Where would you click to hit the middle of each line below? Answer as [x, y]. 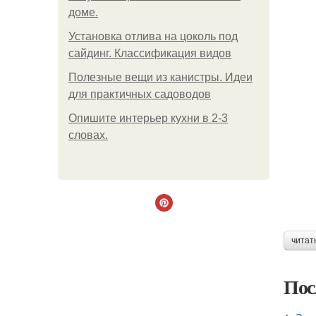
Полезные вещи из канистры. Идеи [160, 77]
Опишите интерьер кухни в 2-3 [148, 118]
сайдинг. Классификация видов [150, 53]
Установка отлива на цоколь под [153, 36]
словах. [88, 135]
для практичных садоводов [140, 94]
